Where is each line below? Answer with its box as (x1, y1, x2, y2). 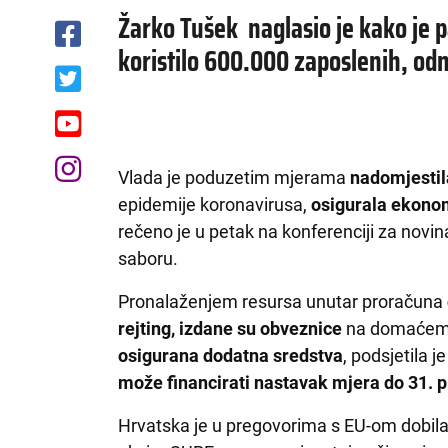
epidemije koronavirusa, (118, 193, 312, 215)
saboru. (118, 247, 183, 269)
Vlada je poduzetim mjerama (118, 166, 351, 188)
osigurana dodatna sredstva (118, 344, 344, 366)
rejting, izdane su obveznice (118, 317, 343, 339)
